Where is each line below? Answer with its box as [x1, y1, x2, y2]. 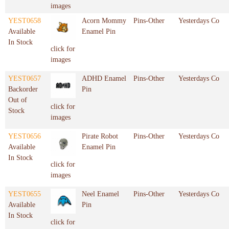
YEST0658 [8, 17, 41, 25]
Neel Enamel [82, 190, 119, 198]
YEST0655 [8, 190, 41, 198]
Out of [8, 96, 27, 104]
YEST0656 [8, 132, 41, 141]
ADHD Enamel [82, 75, 126, 83]
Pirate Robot [82, 132, 118, 141]
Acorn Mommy [82, 17, 126, 25]
